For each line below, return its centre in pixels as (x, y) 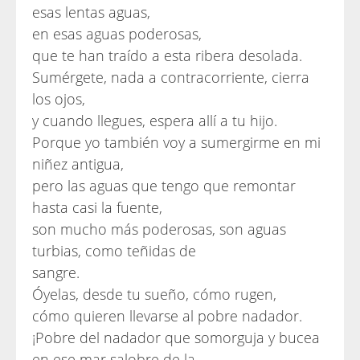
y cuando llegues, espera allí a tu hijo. (155, 121)
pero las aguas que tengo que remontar (164, 186)
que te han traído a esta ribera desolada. (167, 55)
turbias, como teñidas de (114, 251)
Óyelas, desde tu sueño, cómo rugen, (154, 294)
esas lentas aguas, (91, 12)
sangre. (56, 272)
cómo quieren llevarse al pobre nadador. (167, 316)
